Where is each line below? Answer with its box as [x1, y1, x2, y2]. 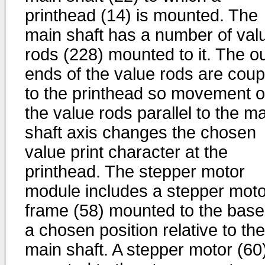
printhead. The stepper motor [25, 162, 245, 181]
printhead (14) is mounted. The [25, 6, 258, 25]
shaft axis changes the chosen [25, 123, 256, 142]
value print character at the [25, 143, 228, 161]
